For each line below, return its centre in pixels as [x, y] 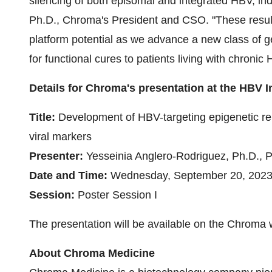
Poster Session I [117, 195]
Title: [42, 117]
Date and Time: [70, 175]
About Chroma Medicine [92, 253]
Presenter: [58, 156]
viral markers [60, 137]
